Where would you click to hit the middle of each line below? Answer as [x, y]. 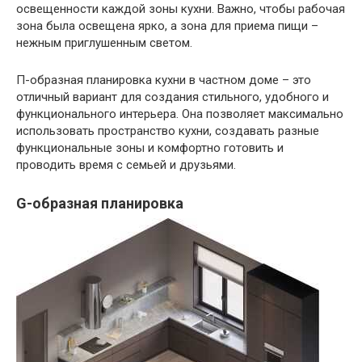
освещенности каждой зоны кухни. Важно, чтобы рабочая [181, 9]
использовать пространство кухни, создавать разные [168, 131]
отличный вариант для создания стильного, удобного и [173, 97]
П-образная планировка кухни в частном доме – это [164, 80]
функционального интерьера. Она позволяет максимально [180, 114]
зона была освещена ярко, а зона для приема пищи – [167, 26]
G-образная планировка [100, 204]
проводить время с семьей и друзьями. [126, 165]
